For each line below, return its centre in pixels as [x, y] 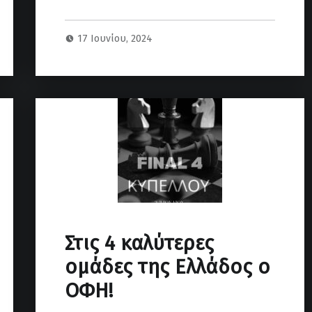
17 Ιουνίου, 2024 [115, 39]
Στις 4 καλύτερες [139, 244]
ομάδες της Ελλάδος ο [167, 267]
